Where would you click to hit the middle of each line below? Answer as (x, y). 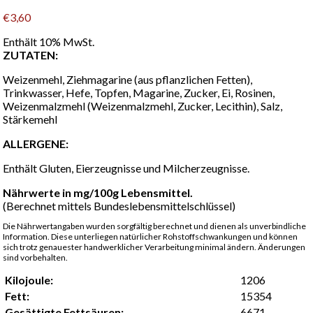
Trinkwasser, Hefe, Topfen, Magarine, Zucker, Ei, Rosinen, (139, 92)
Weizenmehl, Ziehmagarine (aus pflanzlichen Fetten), (128, 79)
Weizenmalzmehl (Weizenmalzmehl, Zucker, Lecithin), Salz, (143, 105)
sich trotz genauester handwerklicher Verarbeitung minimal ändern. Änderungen (154, 247)
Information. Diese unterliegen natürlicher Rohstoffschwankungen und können (151, 236)
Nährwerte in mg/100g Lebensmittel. (98, 192)
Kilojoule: (29, 279)
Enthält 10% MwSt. (49, 41)
